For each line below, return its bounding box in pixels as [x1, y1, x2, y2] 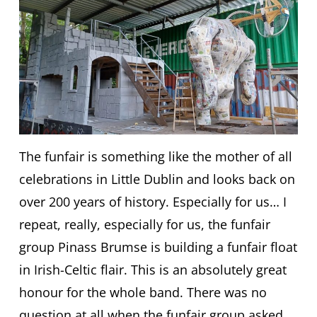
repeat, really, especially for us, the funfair [18, 216, 270, 234]
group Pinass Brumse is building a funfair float [18, 238, 297, 256]
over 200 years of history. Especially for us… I [18, 193, 287, 211]
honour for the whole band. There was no [18, 284, 267, 301]
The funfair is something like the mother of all [18, 148, 292, 166]
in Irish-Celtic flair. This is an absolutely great [18, 261, 287, 279]
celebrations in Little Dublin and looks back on [18, 171, 295, 188]
